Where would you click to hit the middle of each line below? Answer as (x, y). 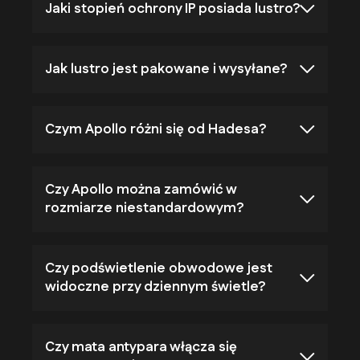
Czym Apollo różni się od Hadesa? (155, 129)
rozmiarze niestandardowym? (144, 208)
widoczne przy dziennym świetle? (155, 286)
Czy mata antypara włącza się (141, 347)
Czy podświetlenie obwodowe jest (159, 268)
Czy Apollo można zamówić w (141, 189)
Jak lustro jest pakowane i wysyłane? (166, 69)
